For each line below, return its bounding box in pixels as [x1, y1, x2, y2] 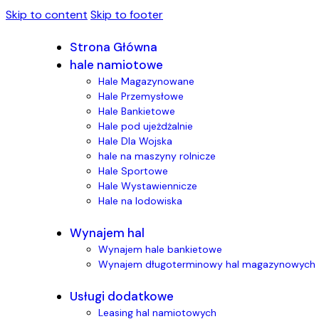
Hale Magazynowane [98, 75, 194, 88]
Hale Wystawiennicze [98, 179, 197, 192]
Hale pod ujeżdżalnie [98, 120, 193, 132]
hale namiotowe [70, 57, 163, 73]
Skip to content [6, 7, 88, 22]
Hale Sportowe [98, 164, 168, 177]
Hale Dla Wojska [98, 135, 172, 147]
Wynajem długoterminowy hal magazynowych [98, 257, 315, 271]
